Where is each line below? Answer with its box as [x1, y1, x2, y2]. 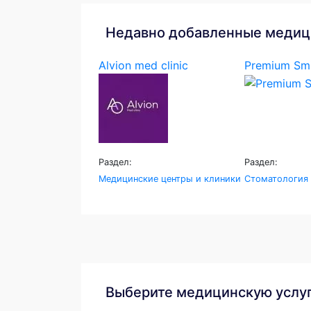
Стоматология [244, 174, 308, 184]
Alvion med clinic [99, 58, 188, 72]
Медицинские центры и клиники [99, 174, 241, 184]
